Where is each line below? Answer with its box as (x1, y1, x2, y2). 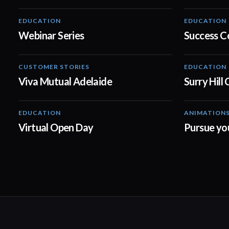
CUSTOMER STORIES (18, 63, 90, 71)
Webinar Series (18, 29, 84, 41)
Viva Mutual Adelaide (18, 75, 112, 87)
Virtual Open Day (18, 121, 94, 133)
